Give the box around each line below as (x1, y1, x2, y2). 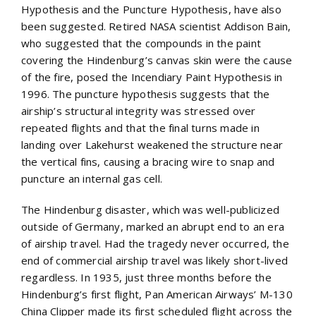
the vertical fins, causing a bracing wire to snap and (21, 154, 275, 169)
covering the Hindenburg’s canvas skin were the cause (21, 52, 293, 67)
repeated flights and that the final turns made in (21, 120, 260, 135)
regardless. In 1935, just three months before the (21, 269, 272, 284)
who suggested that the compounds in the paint (21, 35, 262, 50)
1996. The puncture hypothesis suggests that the (21, 86, 270, 101)
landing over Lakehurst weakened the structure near (21, 137, 284, 152)
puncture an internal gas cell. (21, 171, 162, 186)
